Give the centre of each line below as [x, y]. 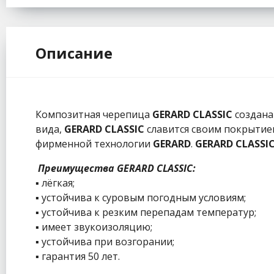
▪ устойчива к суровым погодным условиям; [141, 197]
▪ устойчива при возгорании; [105, 241]
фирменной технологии [94, 143]
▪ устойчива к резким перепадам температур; [146, 212]
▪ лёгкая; [55, 183]
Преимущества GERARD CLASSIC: [117, 168]
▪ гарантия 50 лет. [78, 256]
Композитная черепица [94, 114]
